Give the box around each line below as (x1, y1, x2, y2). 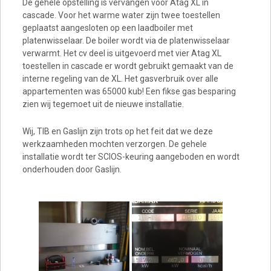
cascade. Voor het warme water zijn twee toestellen (22, 10, 220, 21)
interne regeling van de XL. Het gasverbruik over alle (22, 74, 218, 84)
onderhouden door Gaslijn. (22, 165, 122, 175)
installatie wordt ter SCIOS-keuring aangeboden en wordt (22, 152, 240, 162)
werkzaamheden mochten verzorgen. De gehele (22, 139, 207, 149)
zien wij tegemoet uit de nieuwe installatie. (22, 99, 184, 109)
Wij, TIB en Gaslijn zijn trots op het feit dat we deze (22, 126, 213, 137)
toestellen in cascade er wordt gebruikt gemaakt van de (22, 61, 233, 71)
